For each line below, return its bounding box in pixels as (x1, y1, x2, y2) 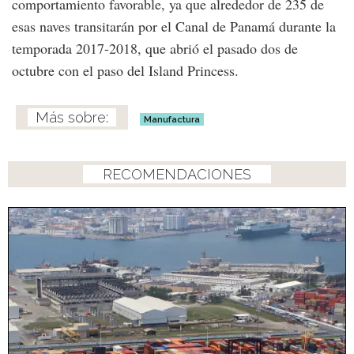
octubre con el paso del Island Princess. (12, 60, 239, 80)
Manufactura (144, 113, 200, 125)
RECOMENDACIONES (103, 165, 251, 183)
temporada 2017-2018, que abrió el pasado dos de (12, 38, 298, 58)
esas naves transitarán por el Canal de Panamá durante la (12, 16, 336, 36)
